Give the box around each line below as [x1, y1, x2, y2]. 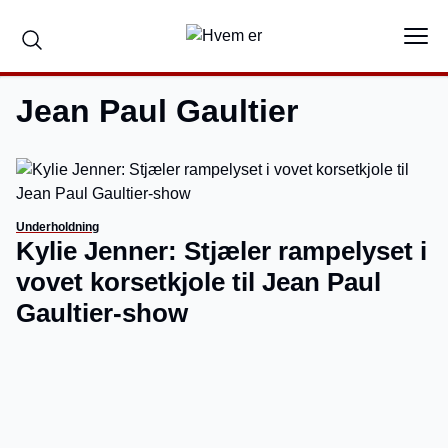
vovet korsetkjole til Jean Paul [16, 267, 381, 297]
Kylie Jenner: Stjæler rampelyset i [16, 236, 427, 266]
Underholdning [16, 220, 99, 234]
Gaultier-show [16, 298, 188, 328]
